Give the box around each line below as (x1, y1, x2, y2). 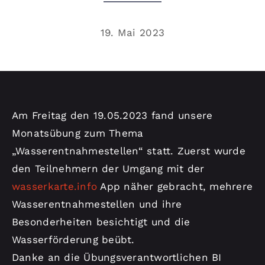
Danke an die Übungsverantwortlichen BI (11, 251, 222, 263)
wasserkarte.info (11, 180, 98, 192)
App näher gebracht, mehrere (97, 180, 253, 192)
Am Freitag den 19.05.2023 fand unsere (11, 109, 213, 121)
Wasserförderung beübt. (11, 233, 135, 245)
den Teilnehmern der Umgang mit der (11, 162, 205, 174)
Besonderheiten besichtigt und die (11, 215, 190, 228)
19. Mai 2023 (100, 26, 165, 38)
